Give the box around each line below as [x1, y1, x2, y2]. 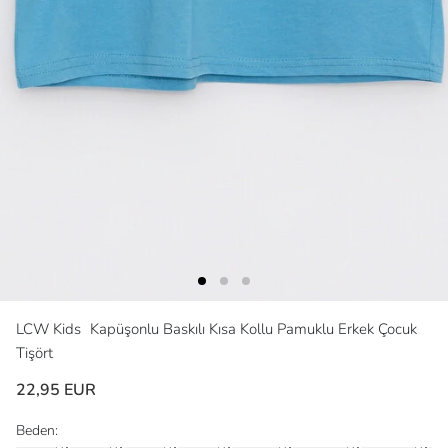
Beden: [16, 420, 58, 440]
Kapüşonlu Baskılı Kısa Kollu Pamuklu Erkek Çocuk [90, 318, 417, 339]
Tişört [16, 342, 53, 363]
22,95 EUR [16, 378, 96, 401]
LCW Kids [16, 318, 85, 339]
